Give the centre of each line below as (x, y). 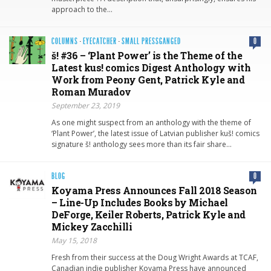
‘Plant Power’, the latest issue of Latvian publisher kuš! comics (155, 134)
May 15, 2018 (74, 241)
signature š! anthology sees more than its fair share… (142, 145)
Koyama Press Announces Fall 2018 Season (154, 191)
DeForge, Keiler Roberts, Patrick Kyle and (149, 215)
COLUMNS (65, 42)
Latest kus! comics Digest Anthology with (151, 68)
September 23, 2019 (86, 106)
